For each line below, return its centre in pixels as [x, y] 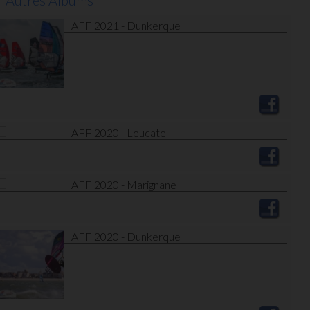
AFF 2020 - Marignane [124, 184]
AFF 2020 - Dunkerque [126, 236]
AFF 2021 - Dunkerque [126, 25]
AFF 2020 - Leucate [119, 133]
